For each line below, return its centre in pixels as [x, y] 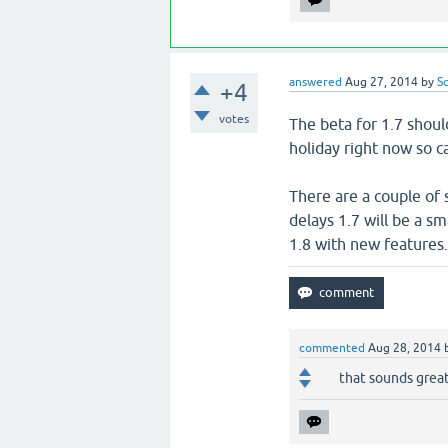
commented [332, 348]
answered [316, 82]
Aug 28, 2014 [405, 348]
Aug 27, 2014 [382, 82]
